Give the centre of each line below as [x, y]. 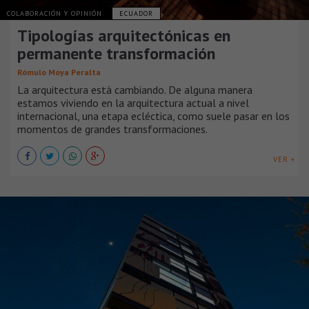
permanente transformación [116, 54]
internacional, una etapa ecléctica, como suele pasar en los [153, 116]
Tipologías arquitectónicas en [124, 36]
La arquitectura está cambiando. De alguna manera [135, 90]
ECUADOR [136, 14]
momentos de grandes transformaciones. [112, 129]
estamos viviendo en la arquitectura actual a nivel [133, 103]
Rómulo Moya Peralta [59, 72]
